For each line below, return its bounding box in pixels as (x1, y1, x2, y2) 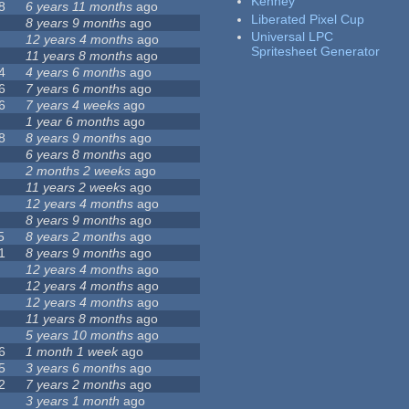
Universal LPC (251, 29, 334, 45)
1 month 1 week (26, 344, 119, 360)
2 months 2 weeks (26, 163, 131, 179)
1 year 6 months (26, 114, 121, 130)
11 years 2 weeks (26, 180, 127, 195)
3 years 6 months (26, 361, 127, 376)
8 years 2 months (26, 229, 127, 245)
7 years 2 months (26, 377, 127, 393)
